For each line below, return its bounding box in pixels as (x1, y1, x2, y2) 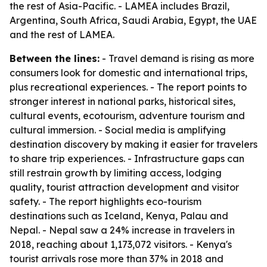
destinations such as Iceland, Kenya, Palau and (10, 210, 228, 222)
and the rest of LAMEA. (10, 29, 114, 41)
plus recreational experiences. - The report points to (10, 81, 247, 93)
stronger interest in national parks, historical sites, (10, 95, 235, 107)
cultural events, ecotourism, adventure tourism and (10, 110, 245, 122)
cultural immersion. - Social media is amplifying (10, 124, 226, 136)
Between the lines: (10, 52, 100, 64)
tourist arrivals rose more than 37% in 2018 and (10, 253, 223, 265)
